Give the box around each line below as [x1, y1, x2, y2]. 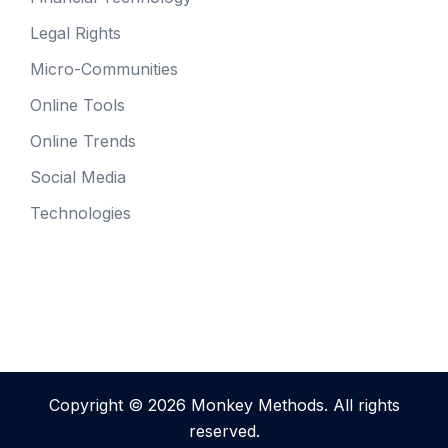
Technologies [30, 203, 131, 224]
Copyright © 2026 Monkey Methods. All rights [48, 395, 400, 416]
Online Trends [30, 131, 136, 152]
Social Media [30, 167, 126, 188]
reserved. [188, 421, 260, 442]
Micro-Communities [30, 59, 178, 80]
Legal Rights [30, 23, 121, 44]
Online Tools [30, 95, 125, 116]
